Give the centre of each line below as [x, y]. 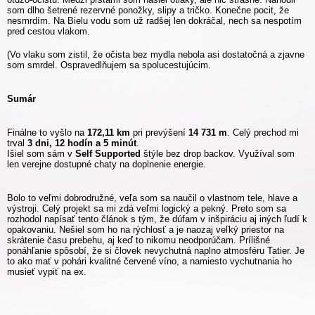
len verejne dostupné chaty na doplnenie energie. [107, 164]
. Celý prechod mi [263, 132]
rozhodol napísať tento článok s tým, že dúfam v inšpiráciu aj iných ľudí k [157, 219]
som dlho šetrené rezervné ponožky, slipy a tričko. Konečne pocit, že [148, 10]
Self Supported [108, 153]
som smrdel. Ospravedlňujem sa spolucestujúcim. [109, 65]
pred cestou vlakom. [49, 31]
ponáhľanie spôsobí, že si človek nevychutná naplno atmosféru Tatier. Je [156, 250]
